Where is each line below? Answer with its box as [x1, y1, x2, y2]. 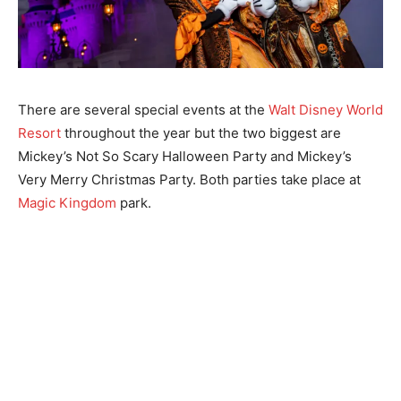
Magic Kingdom [18, 194, 116, 211]
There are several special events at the [18, 101, 269, 118]
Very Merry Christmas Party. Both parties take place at [18, 171, 361, 188]
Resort [18, 124, 61, 141]
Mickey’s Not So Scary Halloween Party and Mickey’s [18, 148, 352, 165]
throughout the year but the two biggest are [61, 124, 341, 141]
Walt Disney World [269, 101, 383, 118]
